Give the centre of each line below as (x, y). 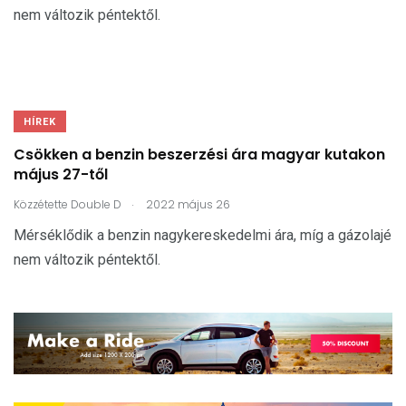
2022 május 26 (187, 204)
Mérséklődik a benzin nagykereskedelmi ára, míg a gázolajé (203, 235)
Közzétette (41, 204)
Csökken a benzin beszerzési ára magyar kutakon (199, 155)
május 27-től (61, 175)
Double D (96, 204)
